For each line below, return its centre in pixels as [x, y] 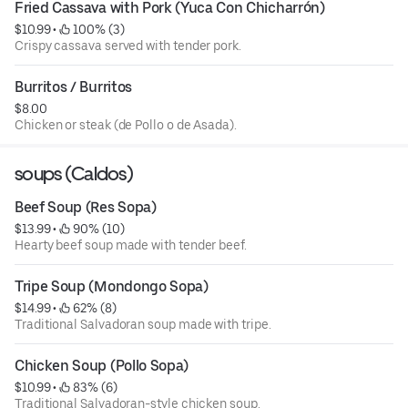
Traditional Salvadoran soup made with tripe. [143, 324]
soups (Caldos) [74, 173]
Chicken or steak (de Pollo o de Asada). [126, 124]
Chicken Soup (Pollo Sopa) [102, 365]
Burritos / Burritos [73, 87]
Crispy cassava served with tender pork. [128, 45]
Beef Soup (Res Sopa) [86, 207]
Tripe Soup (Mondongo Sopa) [112, 286]
